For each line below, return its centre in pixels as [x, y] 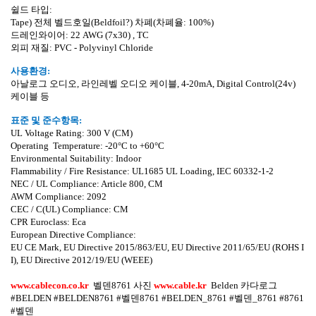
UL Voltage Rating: [49, 133]
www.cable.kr [180, 285]
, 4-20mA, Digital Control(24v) [236, 84]
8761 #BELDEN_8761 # [187, 298]
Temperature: [79, 146]
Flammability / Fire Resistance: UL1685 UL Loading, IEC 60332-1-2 [142, 171]
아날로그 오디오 [44, 84]
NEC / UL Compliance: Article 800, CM [87, 184]
